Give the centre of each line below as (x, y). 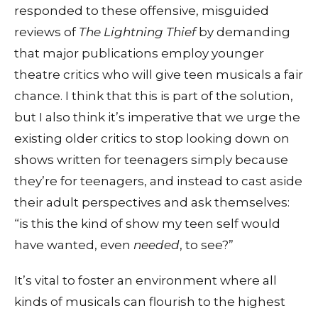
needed (157, 245)
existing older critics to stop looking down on (152, 138)
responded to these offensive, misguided (142, 10)
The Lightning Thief (139, 32)
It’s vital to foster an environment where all (146, 280)
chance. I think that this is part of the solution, (154, 95)
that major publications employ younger (139, 53)
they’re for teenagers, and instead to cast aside (158, 181)
